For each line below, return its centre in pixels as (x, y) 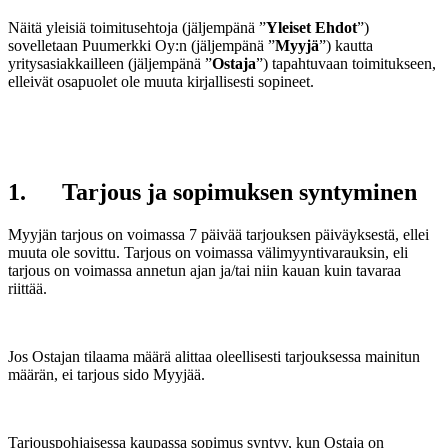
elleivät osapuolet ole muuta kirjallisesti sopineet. (161, 81)
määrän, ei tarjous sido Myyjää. (106, 374)
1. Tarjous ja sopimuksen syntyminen (212, 191)
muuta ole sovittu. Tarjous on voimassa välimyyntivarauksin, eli (208, 252)
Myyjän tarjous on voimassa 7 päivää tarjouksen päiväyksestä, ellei (218, 234)
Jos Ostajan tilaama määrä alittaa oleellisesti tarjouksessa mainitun (214, 356)
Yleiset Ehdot (311, 27)
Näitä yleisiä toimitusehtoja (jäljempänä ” (137, 27)
